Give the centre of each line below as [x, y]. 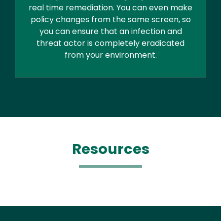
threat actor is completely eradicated [110, 43]
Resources [110, 149]
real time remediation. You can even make [110, 8]
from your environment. [110, 55]
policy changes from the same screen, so [110, 20]
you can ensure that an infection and [110, 32]
